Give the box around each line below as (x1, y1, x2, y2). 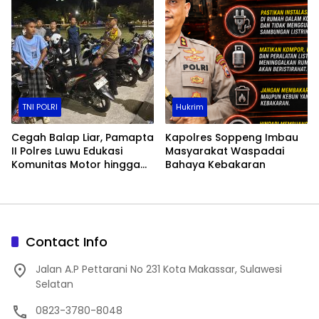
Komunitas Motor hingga (11, 157, 140, 172)
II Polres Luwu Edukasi (11, 143, 122, 158)
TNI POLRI (22, 100, 58, 113)
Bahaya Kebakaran (165, 157, 266, 172)
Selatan (36, 276, 73, 291)
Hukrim (176, 100, 204, 113)
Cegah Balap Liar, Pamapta (11, 130, 154, 145)
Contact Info (26, 232, 108, 251)
